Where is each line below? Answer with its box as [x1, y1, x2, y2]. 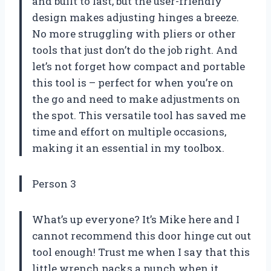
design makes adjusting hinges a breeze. [32, 10, 239, 24]
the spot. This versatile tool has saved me [32, 108, 246, 122]
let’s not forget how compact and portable [32, 59, 245, 73]
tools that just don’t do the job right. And [32, 42, 238, 57]
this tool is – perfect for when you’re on [32, 75, 233, 90]
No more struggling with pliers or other [32, 26, 236, 41]
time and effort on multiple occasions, [32, 124, 226, 139]
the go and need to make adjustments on [32, 91, 240, 106]
